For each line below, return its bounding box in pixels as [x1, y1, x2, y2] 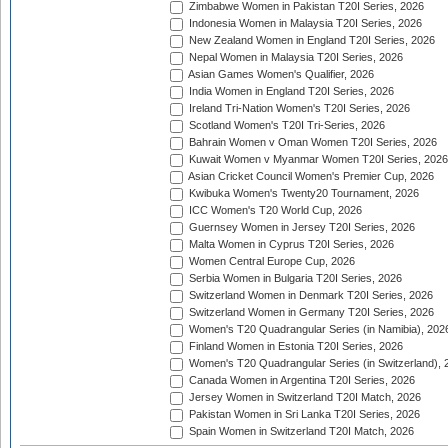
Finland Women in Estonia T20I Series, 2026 [186, 340, 403, 353]
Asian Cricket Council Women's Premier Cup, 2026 [186, 170, 434, 183]
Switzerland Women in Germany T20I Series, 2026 [186, 306, 434, 319]
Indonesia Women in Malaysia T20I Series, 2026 [186, 17, 422, 30]
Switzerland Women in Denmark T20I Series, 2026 [186, 289, 433, 302]
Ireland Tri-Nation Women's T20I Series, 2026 [186, 102, 410, 115]
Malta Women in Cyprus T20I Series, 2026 [186, 238, 394, 251]
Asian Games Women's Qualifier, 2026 [186, 68, 374, 81]
